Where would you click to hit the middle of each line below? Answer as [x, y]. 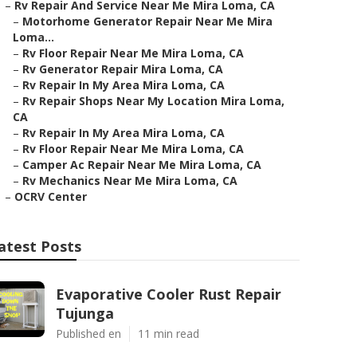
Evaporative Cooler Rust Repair [169, 294]
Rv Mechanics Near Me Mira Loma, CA [130, 180]
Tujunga [85, 313]
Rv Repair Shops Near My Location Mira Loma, [153, 101]
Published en [88, 333]
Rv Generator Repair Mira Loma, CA [123, 69]
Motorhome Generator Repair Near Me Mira [147, 21]
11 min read [169, 333]
